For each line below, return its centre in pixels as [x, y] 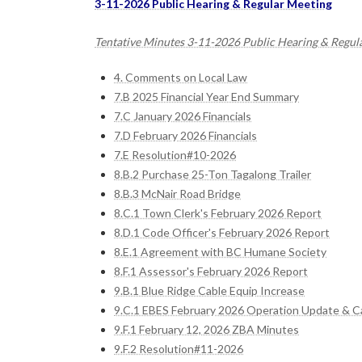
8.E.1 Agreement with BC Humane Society [220, 251]
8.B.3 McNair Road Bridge [177, 193]
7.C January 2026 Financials [183, 116]
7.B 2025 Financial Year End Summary [206, 96]
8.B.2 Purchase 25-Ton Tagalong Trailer [213, 174]
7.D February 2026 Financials [185, 135]
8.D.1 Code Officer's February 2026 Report [222, 232]
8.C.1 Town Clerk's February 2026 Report [218, 213]
